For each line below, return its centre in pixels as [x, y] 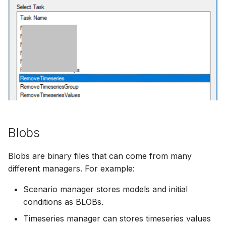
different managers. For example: [71, 169]
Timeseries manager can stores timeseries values [117, 219]
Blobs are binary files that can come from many [100, 156]
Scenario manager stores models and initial [105, 189]
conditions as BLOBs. [63, 202]
